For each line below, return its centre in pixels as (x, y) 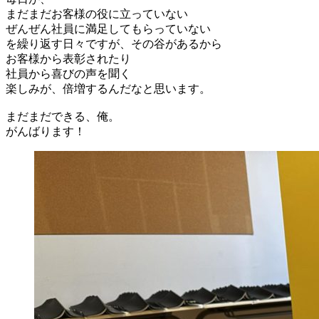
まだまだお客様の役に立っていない (97, 14)
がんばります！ (46, 131)
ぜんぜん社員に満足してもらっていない (108, 28)
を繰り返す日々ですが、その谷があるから (114, 43)
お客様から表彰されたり (68, 58)
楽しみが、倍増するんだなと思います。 (108, 88)
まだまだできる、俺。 (63, 116)
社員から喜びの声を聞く (68, 73)
